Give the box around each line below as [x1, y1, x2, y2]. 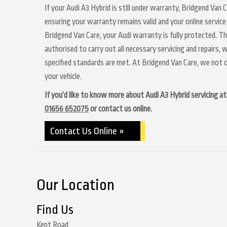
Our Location [36, 176, 115, 194]
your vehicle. [45, 72, 82, 81]
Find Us [36, 203, 73, 217]
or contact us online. [89, 104, 152, 113]
